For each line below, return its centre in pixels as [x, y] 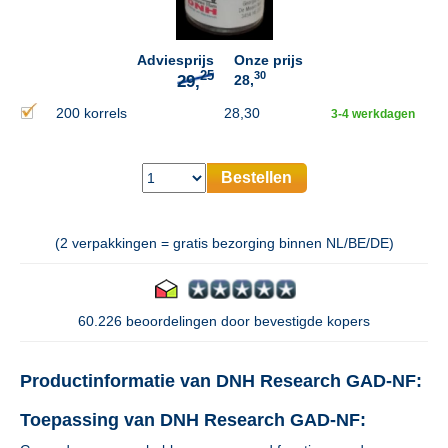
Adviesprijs [175, 59]
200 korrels [91, 112]
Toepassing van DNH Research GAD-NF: [193, 419]
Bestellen [256, 177]
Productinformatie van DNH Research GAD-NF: [221, 380]
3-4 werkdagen [372, 113]
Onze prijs [268, 59]
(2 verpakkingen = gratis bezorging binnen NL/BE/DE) [224, 242]
